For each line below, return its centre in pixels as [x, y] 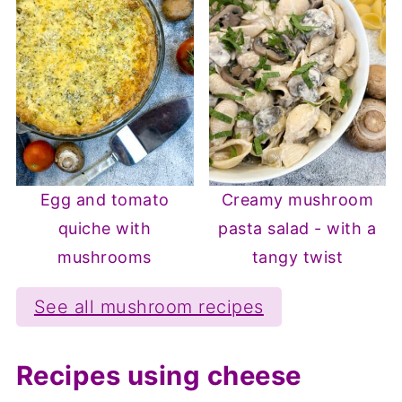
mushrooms [105, 258]
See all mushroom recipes [149, 307]
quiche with [105, 229]
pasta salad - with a [297, 229]
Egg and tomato [105, 200]
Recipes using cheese [158, 376]
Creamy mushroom [297, 200]
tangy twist [297, 258]
